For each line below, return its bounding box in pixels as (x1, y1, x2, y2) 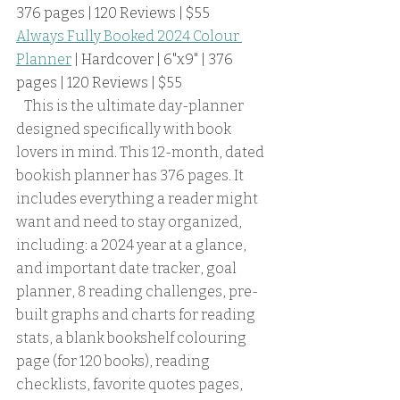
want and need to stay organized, (16, 213, 245, 231)
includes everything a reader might (16, 190, 261, 208)
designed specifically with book (16, 121, 234, 138)
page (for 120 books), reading (16, 353, 212, 371)
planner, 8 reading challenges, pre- (16, 283, 258, 301)
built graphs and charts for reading (16, 306, 258, 324)
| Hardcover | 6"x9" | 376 (71, 51, 236, 69)
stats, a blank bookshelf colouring (16, 329, 249, 347)
